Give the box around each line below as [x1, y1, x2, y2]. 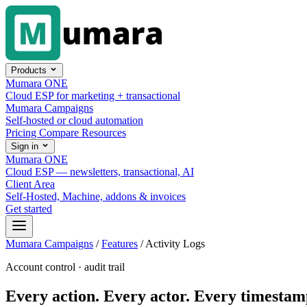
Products [11, 65, 49, 75]
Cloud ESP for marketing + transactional [5, 90, 180, 101]
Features [101, 238, 138, 249]
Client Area [5, 178, 55, 190]
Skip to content [5, 5, 70, 16]
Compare [39, 127, 82, 138]
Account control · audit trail [5, 261, 125, 273]
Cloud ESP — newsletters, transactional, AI [5, 166, 194, 177]
